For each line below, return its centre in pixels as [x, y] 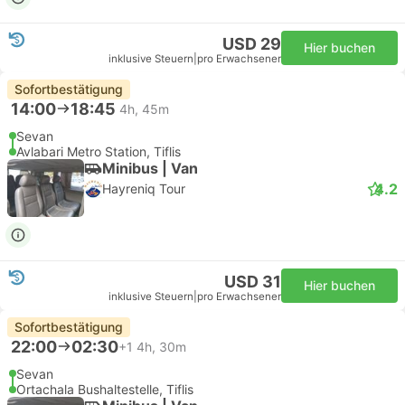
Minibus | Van [150, 168]
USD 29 [252, 44]
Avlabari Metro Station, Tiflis [99, 151]
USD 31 [253, 282]
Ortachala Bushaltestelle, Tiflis [105, 389]
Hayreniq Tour [144, 188]
